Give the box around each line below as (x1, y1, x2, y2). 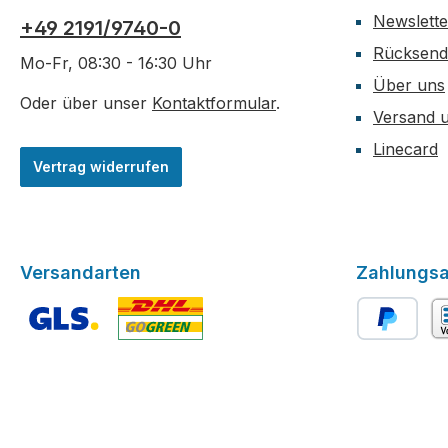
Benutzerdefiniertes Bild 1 (19, 342, 211, 363)
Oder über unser (20, 93, 152, 114)
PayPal (355, 342, 408, 363)
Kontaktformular (152, 93, 276, 114)
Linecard (373, 139, 438, 160)
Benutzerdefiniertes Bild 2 (116, 342, 310, 363)
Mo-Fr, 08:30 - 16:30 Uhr (20, 53, 212, 74)
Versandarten (20, 262, 141, 284)
